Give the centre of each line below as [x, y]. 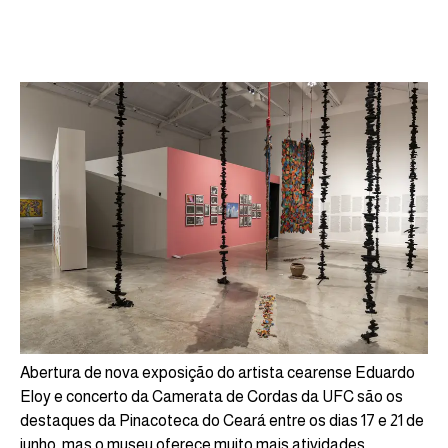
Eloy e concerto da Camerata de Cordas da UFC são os [211, 396]
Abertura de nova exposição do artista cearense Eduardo [217, 372]
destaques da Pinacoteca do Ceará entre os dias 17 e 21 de [222, 420]
